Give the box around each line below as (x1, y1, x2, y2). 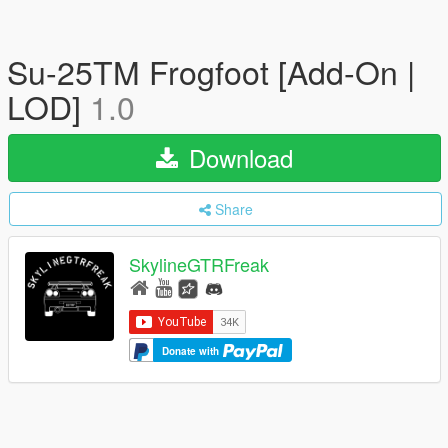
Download (182, 140, 293, 175)
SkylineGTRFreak (129, 251, 269, 278)
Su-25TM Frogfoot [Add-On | (7, 48, 415, 94)
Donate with (162, 343, 222, 358)
